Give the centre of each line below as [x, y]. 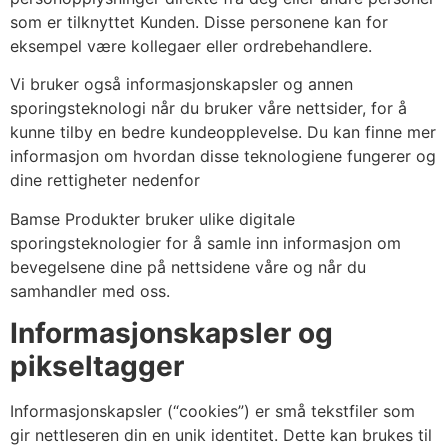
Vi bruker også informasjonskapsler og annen [181, 84]
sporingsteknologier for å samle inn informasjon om [205, 242]
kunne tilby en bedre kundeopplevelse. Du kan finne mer [223, 132]
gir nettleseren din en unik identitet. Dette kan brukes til [221, 435]
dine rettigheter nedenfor [105, 180]
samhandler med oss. [90, 290]
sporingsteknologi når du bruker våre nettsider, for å [208, 108]
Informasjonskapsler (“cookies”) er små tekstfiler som [212, 411]
